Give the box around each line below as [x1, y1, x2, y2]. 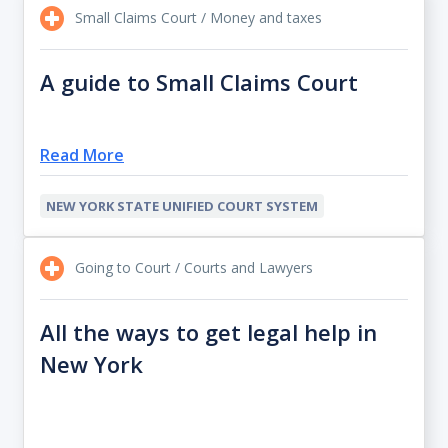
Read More [40, 144, 124, 166]
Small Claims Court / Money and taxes [71, 8, 322, 27]
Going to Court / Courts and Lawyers [71, 258, 313, 277]
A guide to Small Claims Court [40, 67, 358, 98]
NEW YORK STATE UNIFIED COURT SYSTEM [46, 197, 318, 215]
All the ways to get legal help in [40, 317, 377, 348]
